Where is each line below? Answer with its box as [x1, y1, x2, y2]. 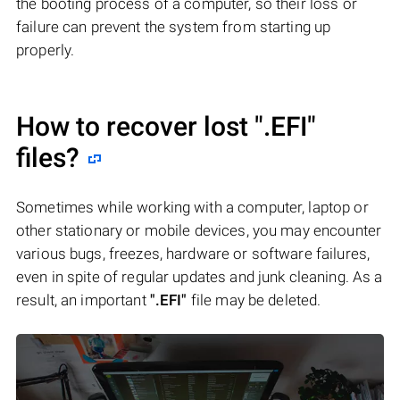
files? [16, 141, 79, 173]
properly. [16, 40, 75, 59]
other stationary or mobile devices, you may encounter [16, 221, 382, 239]
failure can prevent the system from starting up [16, 17, 331, 36]
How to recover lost [16, 110, 254, 142]
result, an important [16, 290, 150, 309]
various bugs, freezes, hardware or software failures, [16, 244, 371, 262]
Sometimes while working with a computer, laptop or [16, 197, 369, 216]
